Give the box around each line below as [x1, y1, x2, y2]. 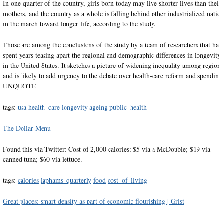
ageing [89, 102, 108, 111]
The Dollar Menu [2, 123, 51, 132]
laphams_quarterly [40, 175, 91, 185]
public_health [109, 102, 147, 111]
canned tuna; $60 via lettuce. [2, 154, 82, 164]
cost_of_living [107, 175, 147, 185]
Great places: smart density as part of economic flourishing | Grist [2, 196, 184, 206]
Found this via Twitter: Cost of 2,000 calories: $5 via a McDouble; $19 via [2, 144, 210, 153]
